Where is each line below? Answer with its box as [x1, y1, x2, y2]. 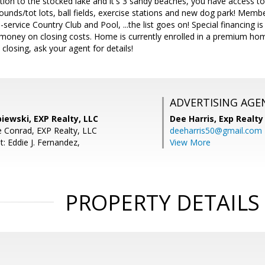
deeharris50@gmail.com [170, 125, 262, 136]
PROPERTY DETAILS [64, 188, 260, 217]
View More [170, 137, 211, 148]
